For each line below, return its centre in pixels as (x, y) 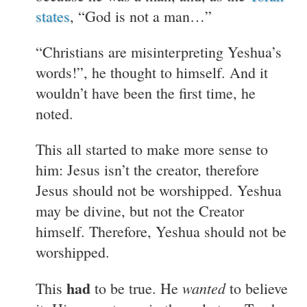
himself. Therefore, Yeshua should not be (161, 231)
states (53, 16)
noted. (54, 113)
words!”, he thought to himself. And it (152, 72)
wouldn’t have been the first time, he (146, 93)
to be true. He (136, 288)
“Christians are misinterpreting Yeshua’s (159, 51)
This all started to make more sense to (152, 149)
